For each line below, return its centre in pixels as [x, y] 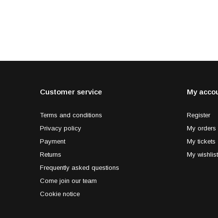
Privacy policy [61, 128]
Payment [53, 141]
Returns [51, 154]
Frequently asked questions [80, 168]
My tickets [201, 141]
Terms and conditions [71, 115]
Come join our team [68, 181]
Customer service [71, 92]
